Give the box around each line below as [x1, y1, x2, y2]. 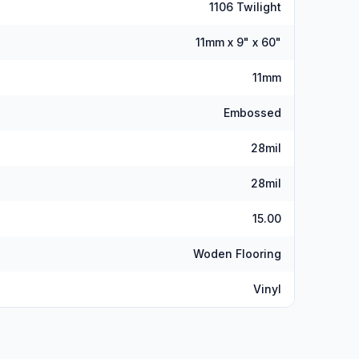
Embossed [224, 106, 281, 119]
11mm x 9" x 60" [196, 35, 281, 49]
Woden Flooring [193, 247, 281, 260]
